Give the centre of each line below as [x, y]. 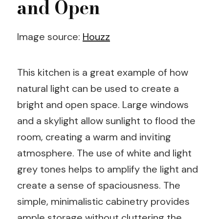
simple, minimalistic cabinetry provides [103, 201]
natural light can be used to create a [98, 88]
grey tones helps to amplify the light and [108, 169]
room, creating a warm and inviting [94, 137]
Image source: [50, 36]
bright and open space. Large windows [103, 104]
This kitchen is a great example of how [103, 72]
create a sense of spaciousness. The [99, 185]
